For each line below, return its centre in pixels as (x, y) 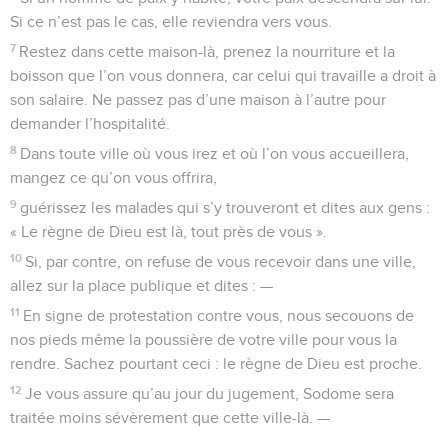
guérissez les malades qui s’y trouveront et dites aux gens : (225, 207)
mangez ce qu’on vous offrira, (113, 177)
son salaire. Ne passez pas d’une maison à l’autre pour (198, 99)
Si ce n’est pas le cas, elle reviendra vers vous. (171, 21)
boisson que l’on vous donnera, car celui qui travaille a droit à (223, 75)
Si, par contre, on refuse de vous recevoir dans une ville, (221, 261)
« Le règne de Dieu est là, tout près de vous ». (168, 231)
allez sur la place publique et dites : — (141, 285)
